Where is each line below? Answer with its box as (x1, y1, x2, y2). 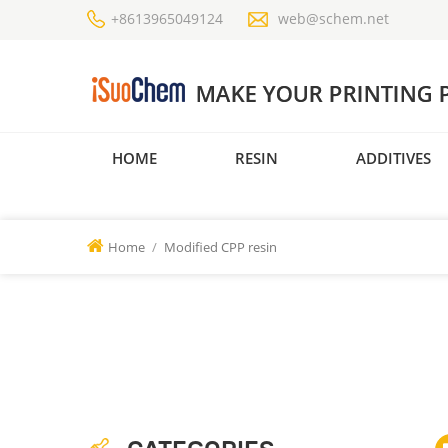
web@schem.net (278, 9, 389, 28)
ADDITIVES (356, 147, 431, 168)
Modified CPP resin (164, 238, 277, 257)
